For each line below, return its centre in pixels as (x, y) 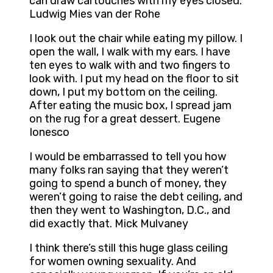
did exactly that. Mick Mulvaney (109, 224)
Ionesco (49, 133)
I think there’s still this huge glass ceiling (129, 248)
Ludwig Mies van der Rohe (95, 14)
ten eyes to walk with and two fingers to (130, 66)
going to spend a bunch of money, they (128, 184)
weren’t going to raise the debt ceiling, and (136, 197)
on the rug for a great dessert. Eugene (125, 119)
